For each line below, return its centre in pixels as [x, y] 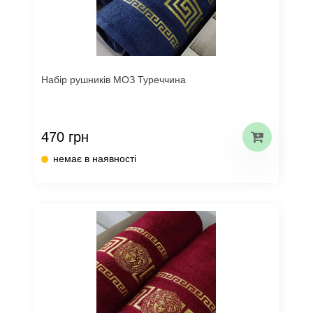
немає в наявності [95, 159]
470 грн [65, 137]
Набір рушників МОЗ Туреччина [114, 80]
